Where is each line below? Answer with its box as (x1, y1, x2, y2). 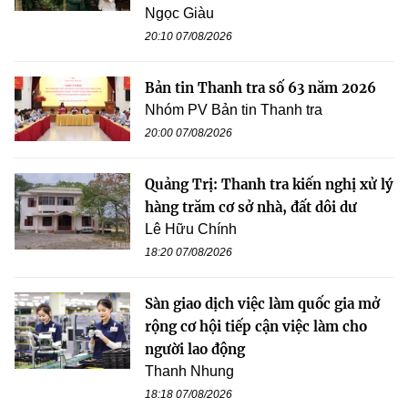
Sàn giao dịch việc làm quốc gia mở (145, 294, 380, 312)
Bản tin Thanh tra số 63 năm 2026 (145, 78, 376, 97)
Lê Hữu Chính (145, 220, 237, 237)
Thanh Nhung (145, 362, 234, 379)
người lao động (145, 340, 245, 358)
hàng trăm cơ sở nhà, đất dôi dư (145, 198, 357, 216)
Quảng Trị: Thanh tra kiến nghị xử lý (145, 175, 393, 193)
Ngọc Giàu (145, 5, 214, 21)
